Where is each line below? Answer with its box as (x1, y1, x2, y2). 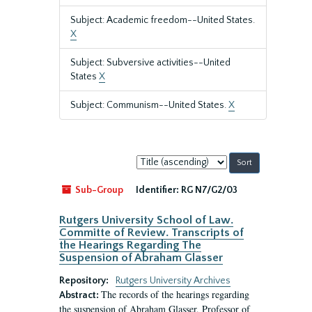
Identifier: (136, 185, 179, 196)
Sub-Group (73, 185, 123, 196)
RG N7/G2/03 (181, 185, 237, 196)
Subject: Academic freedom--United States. (70, 15, 255, 26)
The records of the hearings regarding (101, 288, 249, 301)
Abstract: (59, 290, 101, 301)
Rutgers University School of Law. (59, 214, 233, 226)
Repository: (59, 275, 111, 286)
